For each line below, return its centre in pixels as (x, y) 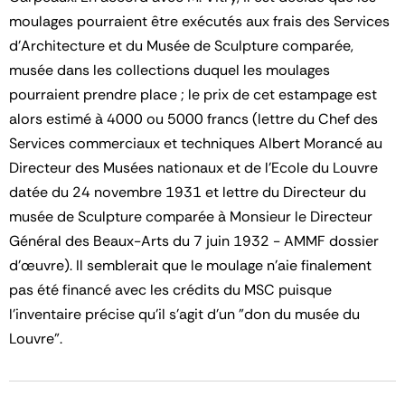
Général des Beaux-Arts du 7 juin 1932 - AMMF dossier (194, 241)
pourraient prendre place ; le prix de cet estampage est (193, 94)
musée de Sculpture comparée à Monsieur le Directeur (191, 217)
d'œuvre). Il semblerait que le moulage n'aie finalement (190, 265)
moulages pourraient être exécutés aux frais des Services (199, 21)
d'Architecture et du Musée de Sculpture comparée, (181, 46)
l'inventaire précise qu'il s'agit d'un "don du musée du (184, 314)
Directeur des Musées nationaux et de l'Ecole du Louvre (193, 168)
